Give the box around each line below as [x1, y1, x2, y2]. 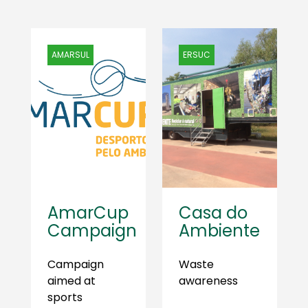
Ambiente [179, 219, 260, 242]
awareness [179, 273, 238, 289]
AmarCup [47, 201, 129, 224]
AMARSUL [52, 49, 89, 60]
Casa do [179, 201, 247, 224]
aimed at [47, 273, 96, 289]
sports [47, 289, 82, 305]
